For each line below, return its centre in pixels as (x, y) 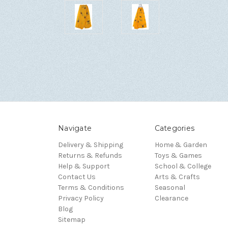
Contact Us (77, 177)
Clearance (171, 198)
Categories (174, 128)
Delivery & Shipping (91, 145)
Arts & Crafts (177, 177)
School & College (183, 166)
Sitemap (72, 219)
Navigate (75, 128)
